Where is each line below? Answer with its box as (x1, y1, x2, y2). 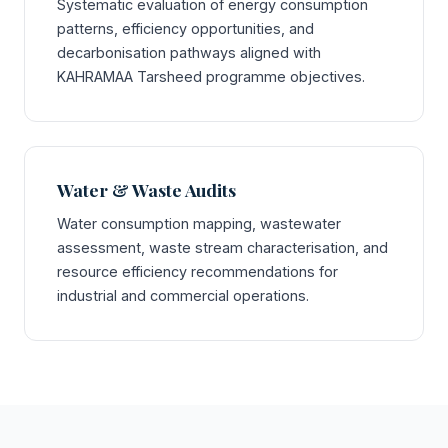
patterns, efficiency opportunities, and (57, 20, 314, 37)
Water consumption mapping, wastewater (57, 215, 341, 232)
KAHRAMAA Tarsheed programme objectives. (57, 68, 365, 85)
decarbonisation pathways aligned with (57, 44, 321, 61)
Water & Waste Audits (57, 178, 236, 201)
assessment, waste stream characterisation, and (57, 239, 388, 256)
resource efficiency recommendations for (57, 263, 338, 280)
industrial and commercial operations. (57, 287, 309, 304)
